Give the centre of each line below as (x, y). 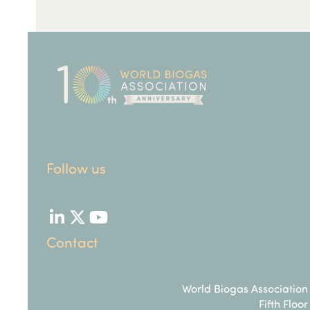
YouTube (128, 224)
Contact (73, 241)
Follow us (76, 167)
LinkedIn (87, 224)
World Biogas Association (245, 288)
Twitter (102, 224)
